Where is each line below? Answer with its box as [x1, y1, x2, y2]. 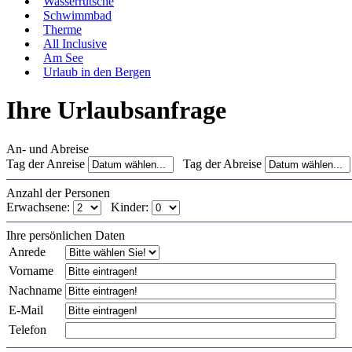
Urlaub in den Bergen [43, 65, 151, 79]
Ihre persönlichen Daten [6, 228, 125, 242]
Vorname [9, 263, 53, 277]
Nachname [9, 283, 62, 297]
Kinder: [104, 200, 152, 214]
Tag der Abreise [177, 156, 265, 170]
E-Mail [9, 302, 43, 317]
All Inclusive [43, 37, 107, 50]
